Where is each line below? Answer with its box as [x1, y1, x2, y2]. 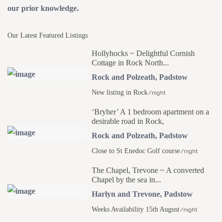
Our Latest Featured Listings [7, 32, 88, 40]
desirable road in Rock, [92, 117, 165, 126]
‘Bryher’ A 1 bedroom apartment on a [92, 108, 210, 116]
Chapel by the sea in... [92, 175, 162, 184]
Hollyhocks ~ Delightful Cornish [92, 49, 195, 58]
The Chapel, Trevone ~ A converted [92, 166, 205, 175]
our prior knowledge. [7, 4, 79, 13]
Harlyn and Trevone [92, 190, 161, 199]
